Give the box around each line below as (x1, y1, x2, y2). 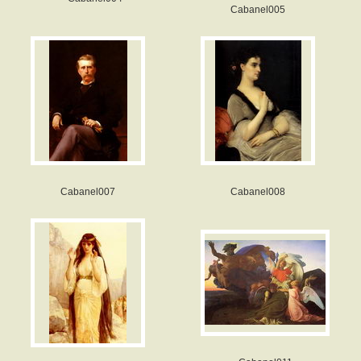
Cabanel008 (230, 186, 285, 197)
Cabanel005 (230, 4, 285, 15)
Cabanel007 (60, 186, 115, 197)
